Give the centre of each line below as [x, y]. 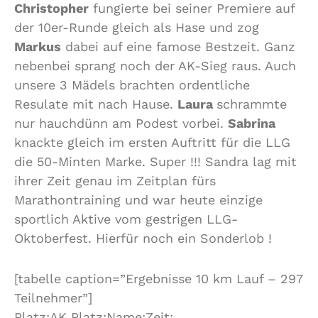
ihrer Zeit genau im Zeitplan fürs [115, 180]
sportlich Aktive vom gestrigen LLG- [126, 219]
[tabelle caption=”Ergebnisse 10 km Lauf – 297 [158, 278]
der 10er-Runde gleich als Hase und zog [137, 27]
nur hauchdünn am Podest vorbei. [121, 123]
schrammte [252, 104]
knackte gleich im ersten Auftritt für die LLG [152, 142]
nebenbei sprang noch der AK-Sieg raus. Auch [155, 65]
